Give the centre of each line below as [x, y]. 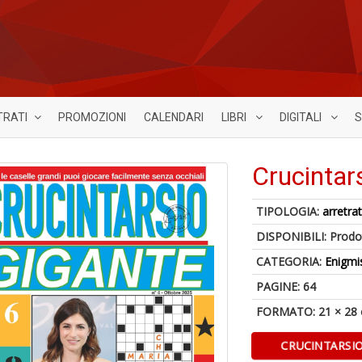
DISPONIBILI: [293, 236]
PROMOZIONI [92, 117]
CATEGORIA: [291, 261]
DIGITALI [302, 117]
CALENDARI [174, 117]
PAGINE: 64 [286, 286]
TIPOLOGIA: [290, 211]
